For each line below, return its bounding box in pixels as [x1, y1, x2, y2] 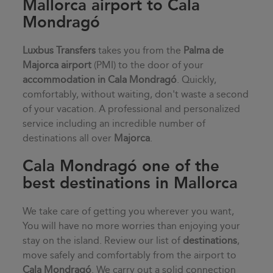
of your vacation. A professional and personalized [23, 103, 241, 115]
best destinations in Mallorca [23, 174, 238, 193]
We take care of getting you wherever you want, [23, 205, 235, 218]
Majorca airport [23, 59, 92, 71]
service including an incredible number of [23, 118, 206, 130]
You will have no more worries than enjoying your [23, 220, 241, 232]
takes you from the [96, 44, 184, 57]
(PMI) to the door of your [91, 59, 204, 71]
